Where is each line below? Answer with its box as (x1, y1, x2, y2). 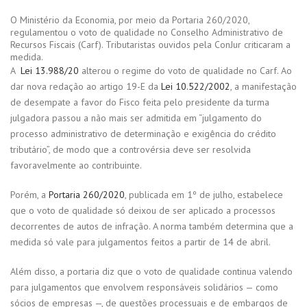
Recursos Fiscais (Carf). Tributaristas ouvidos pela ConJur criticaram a (10, 38, 291, 51)
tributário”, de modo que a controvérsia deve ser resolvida (10, 143, 251, 156)
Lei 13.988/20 (21, 64, 79, 77)
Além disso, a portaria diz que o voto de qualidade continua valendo (10, 265, 293, 278)
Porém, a (10, 188, 49, 201)
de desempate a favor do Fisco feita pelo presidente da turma (10, 96, 269, 109)
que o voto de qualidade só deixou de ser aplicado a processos (10, 204, 275, 217)
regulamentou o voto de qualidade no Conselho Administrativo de (10, 26, 283, 39)
